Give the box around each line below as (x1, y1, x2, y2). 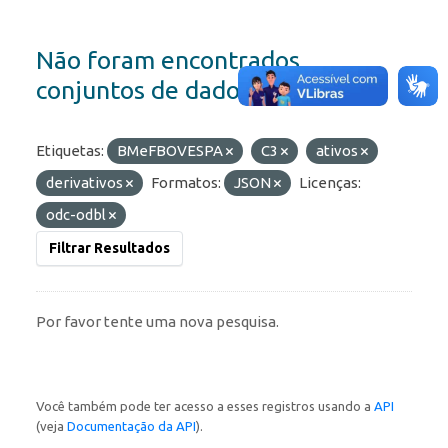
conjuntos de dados (36, 76, 251, 105)
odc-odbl (46, 206, 109, 224)
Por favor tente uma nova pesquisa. (36, 313, 279, 331)
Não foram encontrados (36, 46, 300, 75)
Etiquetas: (36, 142, 104, 160)
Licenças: (299, 174, 361, 192)
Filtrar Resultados (49, 240, 170, 257)
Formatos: (151, 174, 221, 192)
